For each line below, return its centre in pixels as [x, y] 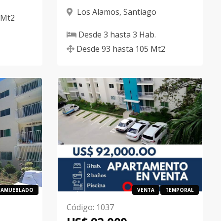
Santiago [140, 12]
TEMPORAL [179, 190]
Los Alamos [98, 12]
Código [79, 207]
